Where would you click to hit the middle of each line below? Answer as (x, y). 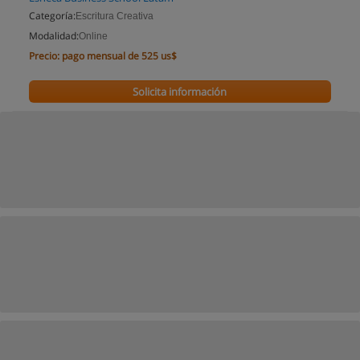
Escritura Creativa (115, 16)
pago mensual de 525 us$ (119, 56)
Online (93, 36)
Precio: (44, 56)
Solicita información (180, 92)
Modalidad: (54, 36)
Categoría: (52, 16)
